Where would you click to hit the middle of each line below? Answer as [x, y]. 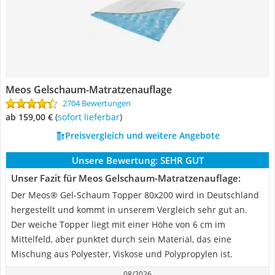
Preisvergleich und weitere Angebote [142, 135]
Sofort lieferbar [91, 117]
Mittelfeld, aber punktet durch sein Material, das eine [121, 239]
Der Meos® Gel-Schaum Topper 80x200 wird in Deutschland [135, 195]
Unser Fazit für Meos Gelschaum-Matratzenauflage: [126, 178]
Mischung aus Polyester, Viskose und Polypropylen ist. [122, 254]
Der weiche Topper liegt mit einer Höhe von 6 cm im [118, 224]
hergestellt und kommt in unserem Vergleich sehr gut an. [129, 210]
